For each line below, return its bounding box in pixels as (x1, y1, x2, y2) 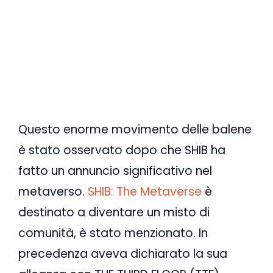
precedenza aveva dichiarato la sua (18, 245, 227, 262)
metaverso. (18, 183, 88, 200)
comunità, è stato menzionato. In (18, 224, 208, 241)
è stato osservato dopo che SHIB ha (18, 141, 225, 158)
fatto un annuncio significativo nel (18, 162, 212, 179)
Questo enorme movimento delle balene (18, 121, 252, 138)
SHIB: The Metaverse (88, 183, 202, 200)
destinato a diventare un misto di (18, 204, 210, 221)
